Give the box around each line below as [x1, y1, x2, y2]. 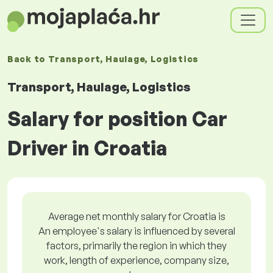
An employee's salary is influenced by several [38, 225, 235, 237]
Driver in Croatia [7, 136, 167, 160]
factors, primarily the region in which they [46, 239, 227, 252]
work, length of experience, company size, [44, 254, 229, 266]
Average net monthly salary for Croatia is [48, 210, 225, 222]
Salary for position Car [7, 107, 227, 131]
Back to [7, 54, 48, 64]
